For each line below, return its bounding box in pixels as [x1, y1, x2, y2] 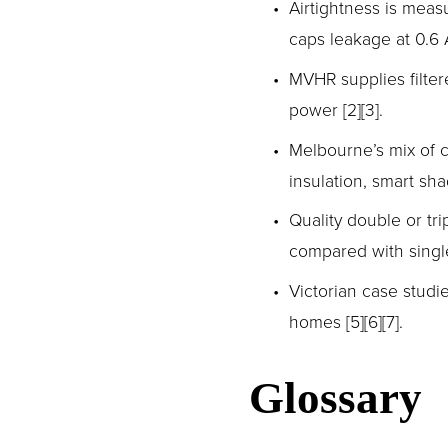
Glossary [248, 373, 422, 424]
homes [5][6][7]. [288, 309, 403, 334]
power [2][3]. [288, 96, 383, 121]
